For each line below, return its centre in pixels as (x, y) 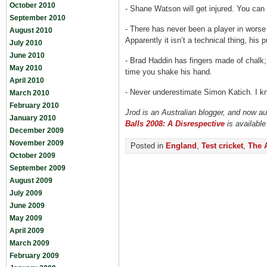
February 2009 (34, 256)
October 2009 (32, 156)
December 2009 (37, 131)
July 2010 (26, 43)
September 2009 (38, 168)
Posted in (148, 146)
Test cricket (222, 146)
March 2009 (30, 243)
